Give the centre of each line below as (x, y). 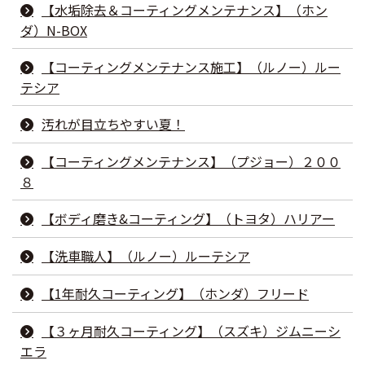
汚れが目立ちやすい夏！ (113, 123)
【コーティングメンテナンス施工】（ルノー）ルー (191, 66)
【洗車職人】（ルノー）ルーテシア (146, 255)
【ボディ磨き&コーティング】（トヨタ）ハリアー (188, 218)
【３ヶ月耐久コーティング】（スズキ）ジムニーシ (191, 330)
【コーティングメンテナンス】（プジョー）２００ (191, 161)
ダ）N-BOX (54, 30)
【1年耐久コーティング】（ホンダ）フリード (175, 293)
